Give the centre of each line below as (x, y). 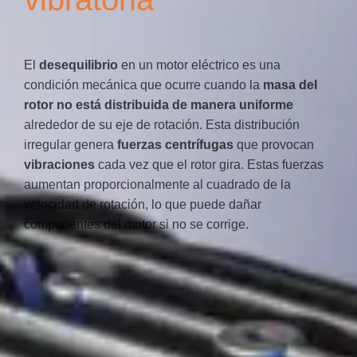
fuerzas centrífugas (175, 145)
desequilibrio (78, 65)
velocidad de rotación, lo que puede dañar (143, 204)
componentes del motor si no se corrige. (136, 224)
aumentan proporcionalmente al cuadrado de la (157, 184)
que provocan (274, 145)
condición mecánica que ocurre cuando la (143, 85)
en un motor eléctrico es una (199, 65)
